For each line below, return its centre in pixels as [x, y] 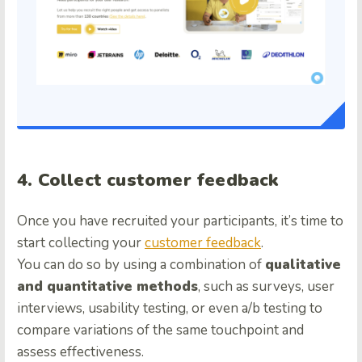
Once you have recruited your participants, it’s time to [180, 221]
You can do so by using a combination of [141, 264]
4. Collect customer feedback [148, 180]
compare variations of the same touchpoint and [160, 330]
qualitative [303, 264]
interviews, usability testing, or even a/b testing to [170, 308]
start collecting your [81, 242]
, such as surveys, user [266, 286]
